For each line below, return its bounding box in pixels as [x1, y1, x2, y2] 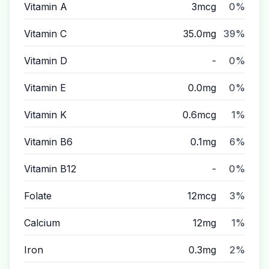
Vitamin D [24, 55, 67, 67]
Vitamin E [24, 82, 66, 94]
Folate [24, 190, 52, 202]
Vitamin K [24, 109, 67, 121]
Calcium [24, 217, 60, 229]
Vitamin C [24, 28, 67, 40]
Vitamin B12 [24, 163, 76, 175]
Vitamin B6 [24, 136, 73, 148]
